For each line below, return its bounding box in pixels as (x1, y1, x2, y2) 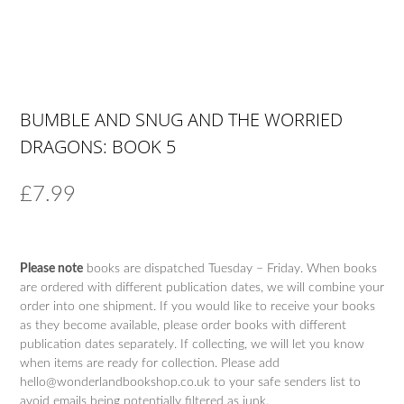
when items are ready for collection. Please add (20, 357, 280, 371)
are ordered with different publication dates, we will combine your (20, 281, 384, 295)
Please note (20, 262, 83, 276)
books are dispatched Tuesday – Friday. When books (83, 262, 377, 276)
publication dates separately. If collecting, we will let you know (20, 338, 364, 352)
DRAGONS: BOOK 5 (20, 134, 176, 160)
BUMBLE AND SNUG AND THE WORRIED (20, 107, 343, 133)
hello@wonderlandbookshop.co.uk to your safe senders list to (20, 376, 361, 390)
